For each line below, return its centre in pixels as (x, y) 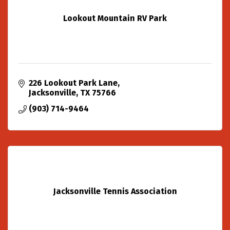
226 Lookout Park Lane (73, 83)
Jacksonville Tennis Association (115, 191)
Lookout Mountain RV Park (115, 18)
